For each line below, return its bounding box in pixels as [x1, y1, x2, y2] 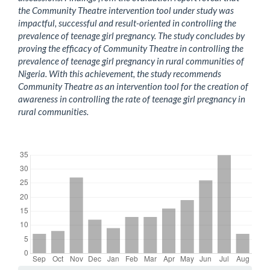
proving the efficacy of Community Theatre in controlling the [18, 42, 243, 54]
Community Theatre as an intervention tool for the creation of [18, 80, 248, 92]
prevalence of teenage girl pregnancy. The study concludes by [18, 30, 245, 41]
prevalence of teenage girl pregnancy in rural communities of [18, 55, 244, 66]
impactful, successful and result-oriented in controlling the [18, 17, 236, 28]
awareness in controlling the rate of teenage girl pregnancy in [18, 93, 245, 104]
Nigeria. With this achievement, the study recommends [18, 67, 221, 79]
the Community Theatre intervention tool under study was [18, 4, 234, 16]
